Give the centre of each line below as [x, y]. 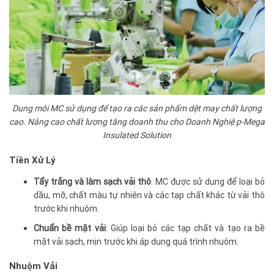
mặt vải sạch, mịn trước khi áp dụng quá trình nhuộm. [136, 241]
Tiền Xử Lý [32, 160]
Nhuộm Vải [33, 265]
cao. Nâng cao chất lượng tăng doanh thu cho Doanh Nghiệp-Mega [137, 121]
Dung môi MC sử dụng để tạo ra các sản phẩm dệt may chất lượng [137, 108]
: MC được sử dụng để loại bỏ [208, 181]
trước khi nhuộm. [66, 208]
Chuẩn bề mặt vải [70, 228]
